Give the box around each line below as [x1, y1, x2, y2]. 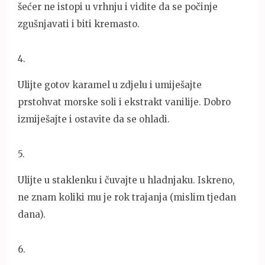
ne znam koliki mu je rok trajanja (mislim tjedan [18, 191, 236, 203]
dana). [18, 208, 46, 220]
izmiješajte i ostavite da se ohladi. [18, 113, 170, 125]
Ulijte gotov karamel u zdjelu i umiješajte [18, 79, 202, 91]
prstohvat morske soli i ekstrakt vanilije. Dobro [18, 96, 231, 108]
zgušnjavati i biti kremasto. [18, 18, 140, 30]
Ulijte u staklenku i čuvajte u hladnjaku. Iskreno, [18, 174, 235, 186]
